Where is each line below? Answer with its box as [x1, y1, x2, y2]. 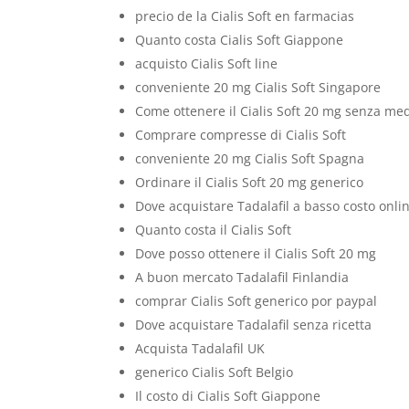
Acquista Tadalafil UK [135, 340, 266, 357]
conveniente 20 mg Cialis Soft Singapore [135, 79, 382, 96]
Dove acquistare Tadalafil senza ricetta [135, 316, 372, 333]
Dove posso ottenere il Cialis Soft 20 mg [135, 245, 377, 262]
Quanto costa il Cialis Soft [135, 221, 292, 238]
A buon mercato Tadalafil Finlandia [135, 268, 350, 286]
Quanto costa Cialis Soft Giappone [135, 31, 344, 48]
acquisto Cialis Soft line [135, 55, 278, 72]
